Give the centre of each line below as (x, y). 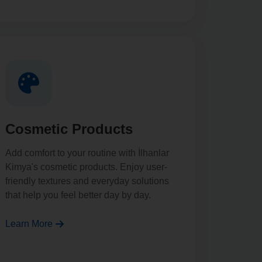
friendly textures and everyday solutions (87, 181)
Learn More (29, 224)
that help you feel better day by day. (78, 195)
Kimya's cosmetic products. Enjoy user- (86, 167)
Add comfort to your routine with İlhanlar (87, 153)
